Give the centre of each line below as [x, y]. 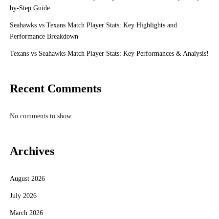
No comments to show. [41, 116]
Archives [32, 151]
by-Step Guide [30, 8]
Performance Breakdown [44, 36]
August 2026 [27, 179]
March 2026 [26, 213]
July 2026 [23, 196]
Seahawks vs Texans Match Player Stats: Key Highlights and [93, 25]
